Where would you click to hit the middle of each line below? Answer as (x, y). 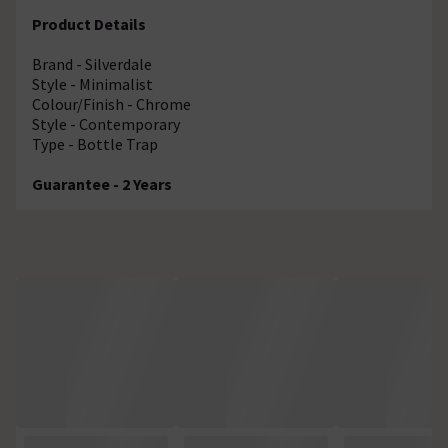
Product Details (89, 23)
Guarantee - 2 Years (102, 183)
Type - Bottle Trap (95, 143)
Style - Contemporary (106, 123)
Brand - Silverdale (92, 63)
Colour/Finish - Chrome (111, 103)
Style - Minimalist (92, 83)
